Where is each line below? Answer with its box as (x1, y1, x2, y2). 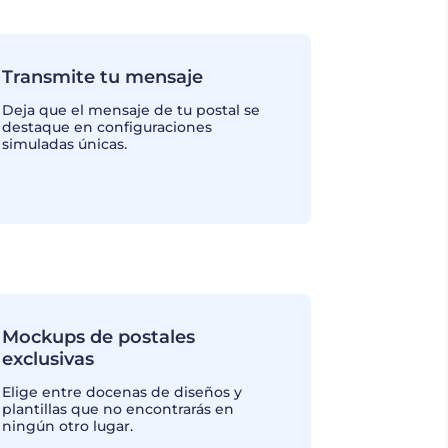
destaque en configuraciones (2, 118, 213, 136)
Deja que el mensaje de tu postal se (2, 101, 261, 119)
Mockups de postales (2, 326, 196, 348)
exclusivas (2, 348, 95, 370)
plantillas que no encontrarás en (2, 400, 235, 418)
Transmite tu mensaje (2, 66, 204, 88)
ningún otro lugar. (2, 417, 134, 435)
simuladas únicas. (2, 135, 128, 153)
